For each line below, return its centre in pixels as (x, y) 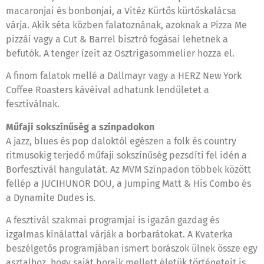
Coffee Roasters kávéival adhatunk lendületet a (108, 90)
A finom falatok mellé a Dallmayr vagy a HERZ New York (124, 76)
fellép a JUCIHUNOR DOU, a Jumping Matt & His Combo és (128, 183)
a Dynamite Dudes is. (51, 197)
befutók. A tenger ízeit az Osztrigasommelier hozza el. (120, 53)
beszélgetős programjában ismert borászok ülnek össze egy (132, 249)
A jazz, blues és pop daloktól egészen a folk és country (121, 141)
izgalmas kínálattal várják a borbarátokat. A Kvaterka (119, 235)
